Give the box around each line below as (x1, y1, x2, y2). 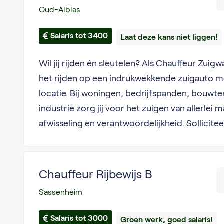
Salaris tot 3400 (50, 31, 108, 40)
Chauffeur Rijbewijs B (38, 167, 152, 181)
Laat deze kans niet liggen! (120, 33, 218, 41)
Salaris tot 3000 (50, 214, 108, 222)
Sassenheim (38, 188, 82, 196)
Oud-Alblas (38, 5, 80, 14)
